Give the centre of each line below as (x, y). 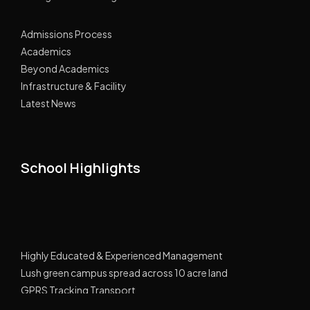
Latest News (48, 103)
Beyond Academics (65, 68)
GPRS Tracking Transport (78, 286)
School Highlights (81, 167)
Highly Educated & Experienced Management (122, 252)
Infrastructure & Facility (74, 85)
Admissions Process (66, 34)
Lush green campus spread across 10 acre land (124, 269)
